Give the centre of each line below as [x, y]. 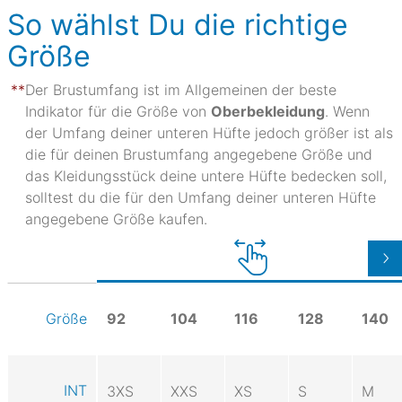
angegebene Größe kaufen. [116, 218]
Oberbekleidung [268, 111]
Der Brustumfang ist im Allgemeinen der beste [181, 89]
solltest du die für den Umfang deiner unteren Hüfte [201, 197]
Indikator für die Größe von [118, 111]
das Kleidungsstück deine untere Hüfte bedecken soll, [206, 175]
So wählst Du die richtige [178, 24]
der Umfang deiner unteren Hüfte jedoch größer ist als [209, 132]
